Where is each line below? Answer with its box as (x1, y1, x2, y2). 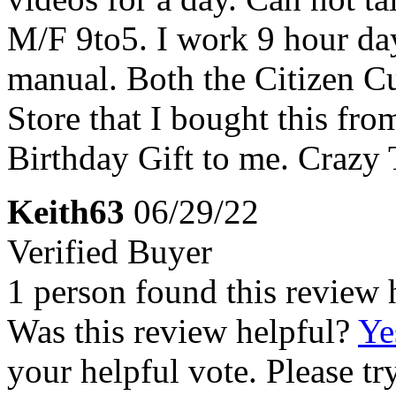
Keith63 (7, 192, 125, 231)
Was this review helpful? (7, 311, 358, 350)
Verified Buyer (7, 232, 212, 270)
